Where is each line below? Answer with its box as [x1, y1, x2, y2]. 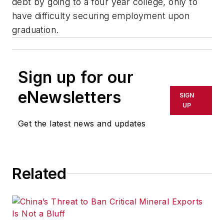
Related [12, 164, 66, 182]
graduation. [12, 24, 59, 35]
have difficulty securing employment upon [12, 10, 189, 21]
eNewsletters [18, 87, 121, 107]
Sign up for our [18, 67, 133, 87]
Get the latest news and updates [18, 118, 146, 128]
